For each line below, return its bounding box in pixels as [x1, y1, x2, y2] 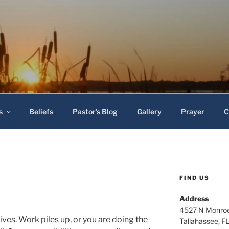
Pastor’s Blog [72, 107, 118, 116]
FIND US [179, 174, 210, 181]
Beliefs [29, 107, 53, 116]
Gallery [136, 107, 162, 116]
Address [179, 194, 209, 203]
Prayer [180, 107, 204, 116]
